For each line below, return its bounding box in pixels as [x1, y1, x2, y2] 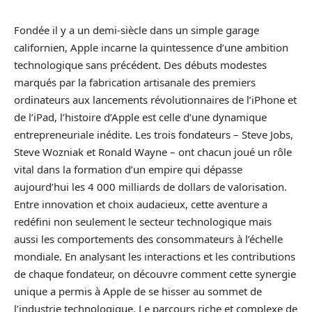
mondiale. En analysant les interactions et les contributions [14, 249, 295, 263]
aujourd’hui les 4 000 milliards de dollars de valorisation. [14, 180, 287, 194]
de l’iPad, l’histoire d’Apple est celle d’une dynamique [14, 110, 267, 124]
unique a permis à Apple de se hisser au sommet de [14, 284, 262, 298]
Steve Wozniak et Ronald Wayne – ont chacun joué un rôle [14, 145, 292, 159]
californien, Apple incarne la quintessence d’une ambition [14, 40, 288, 54]
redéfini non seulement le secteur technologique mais [14, 214, 272, 228]
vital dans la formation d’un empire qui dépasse [14, 162, 242, 176]
